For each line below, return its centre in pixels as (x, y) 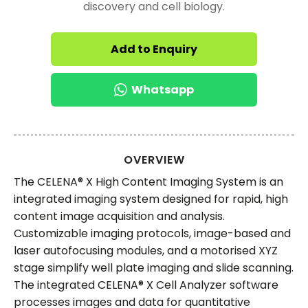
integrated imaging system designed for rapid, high (151, 199)
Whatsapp (163, 89)
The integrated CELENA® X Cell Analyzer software (146, 285)
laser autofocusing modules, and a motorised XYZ (146, 250)
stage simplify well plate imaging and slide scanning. (154, 267)
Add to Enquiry (154, 49)
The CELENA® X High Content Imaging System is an (148, 181)
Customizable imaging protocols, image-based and (152, 233)
